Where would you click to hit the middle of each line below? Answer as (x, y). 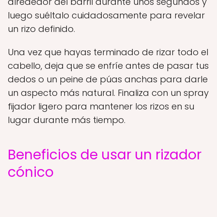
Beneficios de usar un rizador (105, 155)
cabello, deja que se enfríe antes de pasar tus (108, 66)
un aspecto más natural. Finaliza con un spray (108, 93)
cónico (31, 172)
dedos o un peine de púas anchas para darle (108, 79)
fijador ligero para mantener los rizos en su (101, 106)
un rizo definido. (41, 29)
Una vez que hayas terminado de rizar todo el (108, 52)
